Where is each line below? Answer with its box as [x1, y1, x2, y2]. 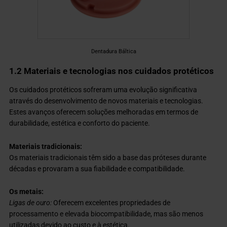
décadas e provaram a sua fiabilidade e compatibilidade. [9, 164, 185, 173]
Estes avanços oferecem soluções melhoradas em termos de [9, 107, 199, 116]
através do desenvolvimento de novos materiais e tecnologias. [9, 96, 204, 105]
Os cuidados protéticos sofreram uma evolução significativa [9, 85, 198, 94]
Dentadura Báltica [91, 47, 136, 55]
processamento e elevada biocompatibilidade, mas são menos [9, 210, 204, 218]
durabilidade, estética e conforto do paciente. [9, 119, 150, 127]
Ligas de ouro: [9, 199, 52, 207]
